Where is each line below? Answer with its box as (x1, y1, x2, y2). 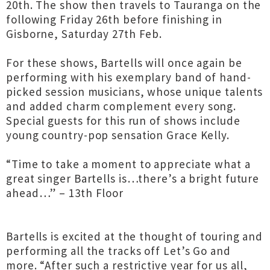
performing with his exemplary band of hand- (6, 70, 251, 84)
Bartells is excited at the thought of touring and (6, 229, 263, 243)
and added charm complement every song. (6, 99, 237, 113)
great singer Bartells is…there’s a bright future (6, 171, 260, 186)
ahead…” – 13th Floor (6, 186, 124, 200)
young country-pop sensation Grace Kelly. (6, 128, 230, 142)
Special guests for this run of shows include (6, 113, 240, 128)
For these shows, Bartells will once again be (6, 55, 242, 70)
